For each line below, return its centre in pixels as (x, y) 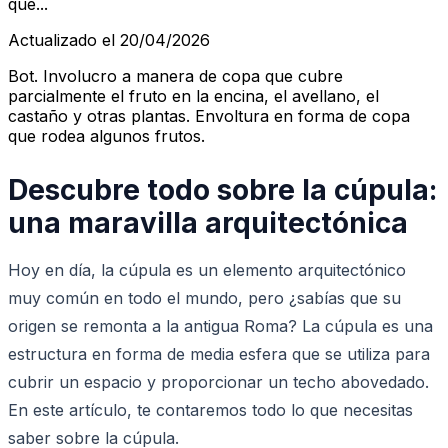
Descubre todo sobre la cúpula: (222, 189)
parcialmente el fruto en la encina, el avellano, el (193, 95)
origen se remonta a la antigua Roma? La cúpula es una (220, 325)
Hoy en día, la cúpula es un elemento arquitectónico (207, 269)
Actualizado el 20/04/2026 (109, 39)
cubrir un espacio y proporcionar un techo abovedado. (218, 381)
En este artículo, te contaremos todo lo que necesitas (210, 409)
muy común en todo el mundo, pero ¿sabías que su (204, 297)
